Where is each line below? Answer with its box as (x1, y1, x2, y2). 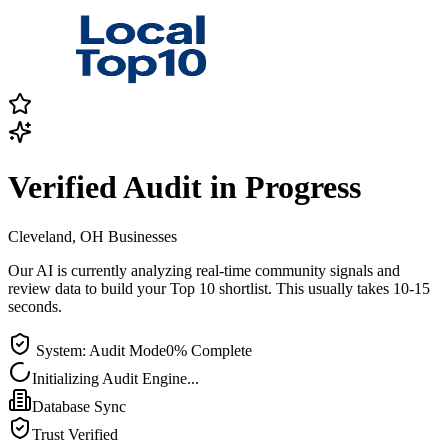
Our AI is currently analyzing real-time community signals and (8, 261, 400, 279)
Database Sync (32, 397, 126, 415)
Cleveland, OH (8, 227, 104, 245)
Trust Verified (32, 425, 118, 443)
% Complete (174, 341, 252, 359)
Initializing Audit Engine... (32, 369, 199, 387)
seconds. (8, 297, 62, 315)
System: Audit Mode (32, 341, 166, 359)
